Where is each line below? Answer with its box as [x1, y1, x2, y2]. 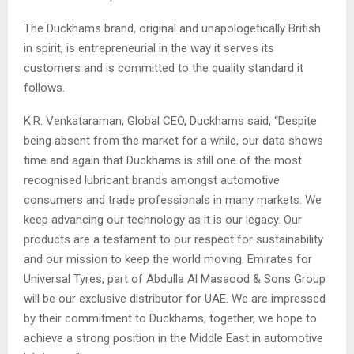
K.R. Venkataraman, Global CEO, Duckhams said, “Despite [24, 114, 317, 129]
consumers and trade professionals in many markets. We [24, 193, 322, 208]
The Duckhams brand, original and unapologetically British [24, 21, 321, 36]
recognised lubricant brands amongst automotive [24, 173, 280, 188]
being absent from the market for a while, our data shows [24, 134, 323, 149]
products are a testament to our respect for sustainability [24, 232, 323, 247]
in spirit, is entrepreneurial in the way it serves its [24, 41, 274, 56]
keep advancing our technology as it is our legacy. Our [24, 213, 302, 228]
